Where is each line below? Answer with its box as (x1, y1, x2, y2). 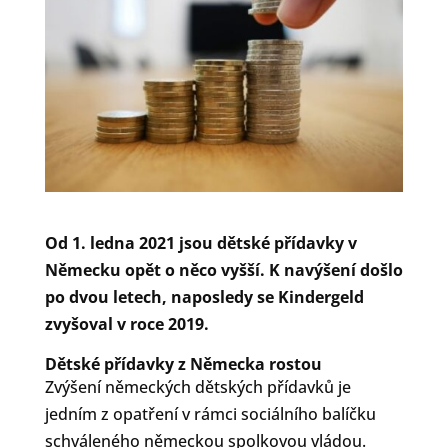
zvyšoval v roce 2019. (44, 312, 209, 335)
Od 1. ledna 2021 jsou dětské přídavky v (44, 231, 357, 254)
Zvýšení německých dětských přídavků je (44, 375, 351, 398)
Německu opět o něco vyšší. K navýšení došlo (44, 258, 403, 281)
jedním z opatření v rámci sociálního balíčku (44, 402, 376, 425)
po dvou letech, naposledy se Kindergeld (44, 285, 364, 308)
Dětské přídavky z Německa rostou (44, 352, 322, 375)
